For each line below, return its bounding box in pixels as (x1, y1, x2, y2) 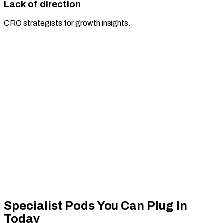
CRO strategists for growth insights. (4, 18, 131, 27)
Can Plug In (121, 199, 187, 213)
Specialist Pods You (4, 199, 121, 213)
